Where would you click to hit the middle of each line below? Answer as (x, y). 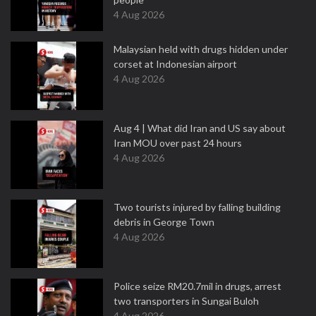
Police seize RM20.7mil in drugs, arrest (197, 286)
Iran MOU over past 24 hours (178, 143)
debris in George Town (164, 222)
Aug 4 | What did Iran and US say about (200, 128)
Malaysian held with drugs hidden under (201, 49)
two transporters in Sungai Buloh (186, 301)
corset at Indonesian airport (175, 64)
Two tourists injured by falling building (197, 207)
